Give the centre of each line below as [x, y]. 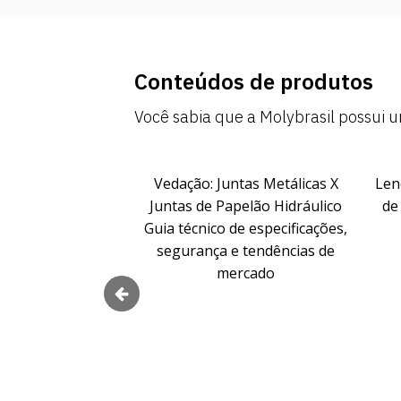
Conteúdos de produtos [254, 82]
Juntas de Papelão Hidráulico [202, 206]
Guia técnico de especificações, [202, 229]
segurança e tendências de [202, 251]
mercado [202, 273]
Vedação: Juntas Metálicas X [202, 184]
